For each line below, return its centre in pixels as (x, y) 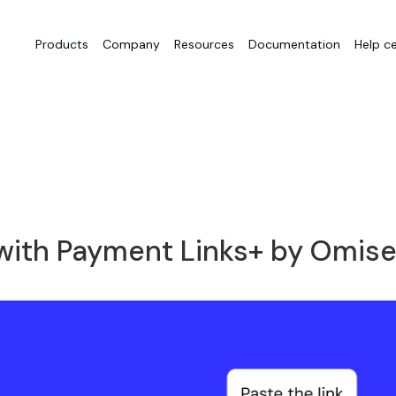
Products (62, 44)
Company (131, 44)
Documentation (294, 44)
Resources (204, 44)
